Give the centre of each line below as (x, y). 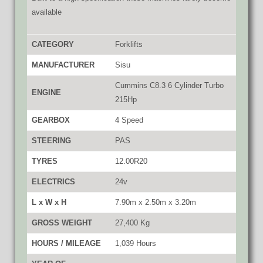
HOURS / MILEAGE (66, 243)
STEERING (51, 140)
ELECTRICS (53, 181)
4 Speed (129, 120)
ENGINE (46, 92)
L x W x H (49, 202)
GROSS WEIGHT (62, 222)
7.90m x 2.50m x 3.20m (156, 202)
